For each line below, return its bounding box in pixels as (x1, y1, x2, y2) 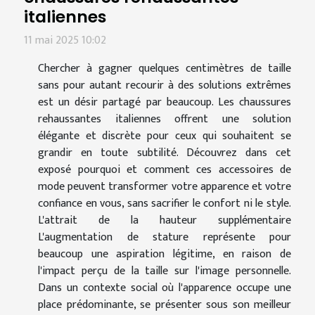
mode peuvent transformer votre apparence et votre (38, 177, 291, 197)
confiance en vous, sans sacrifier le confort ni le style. (38, 194, 291, 214)
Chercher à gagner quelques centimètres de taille (38, 59, 291, 79)
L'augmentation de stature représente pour (38, 228, 291, 247)
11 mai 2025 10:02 (24, 31, 106, 51)
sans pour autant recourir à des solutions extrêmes (38, 76, 291, 96)
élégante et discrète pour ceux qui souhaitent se (38, 127, 291, 146)
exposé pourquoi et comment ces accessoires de (38, 160, 291, 180)
